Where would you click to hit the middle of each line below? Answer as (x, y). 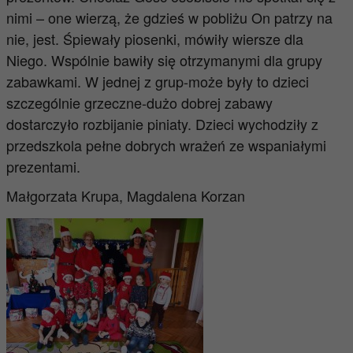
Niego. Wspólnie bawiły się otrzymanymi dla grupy (164, 60)
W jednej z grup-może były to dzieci (197, 81)
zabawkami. (45, 81)
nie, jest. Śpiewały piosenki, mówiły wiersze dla (154, 39)
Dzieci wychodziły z (256, 124)
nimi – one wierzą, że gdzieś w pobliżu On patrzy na (169, 17)
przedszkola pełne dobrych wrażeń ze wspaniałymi (166, 145)
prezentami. (43, 166)
